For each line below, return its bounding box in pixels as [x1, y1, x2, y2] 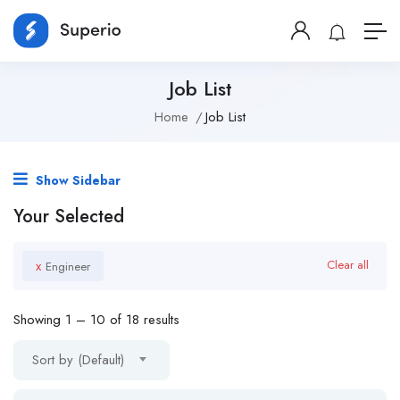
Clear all [327, 256, 369, 274]
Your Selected [13, 204, 124, 230]
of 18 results [105, 310, 179, 330]
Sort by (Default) [32, 350, 124, 371]
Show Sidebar [32, 171, 121, 190]
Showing [13, 310, 65, 330]
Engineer [46, 258, 90, 276]
